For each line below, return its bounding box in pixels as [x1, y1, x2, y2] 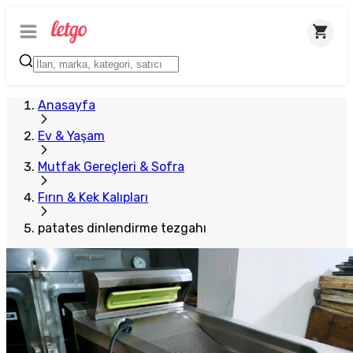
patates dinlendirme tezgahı [38, 221, 206, 236]
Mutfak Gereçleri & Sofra [38, 159, 184, 174]
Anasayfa [38, 98, 95, 113]
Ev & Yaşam [38, 128, 105, 143]
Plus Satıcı [24, 15, 71, 24]
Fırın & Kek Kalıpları [38, 190, 148, 205]
